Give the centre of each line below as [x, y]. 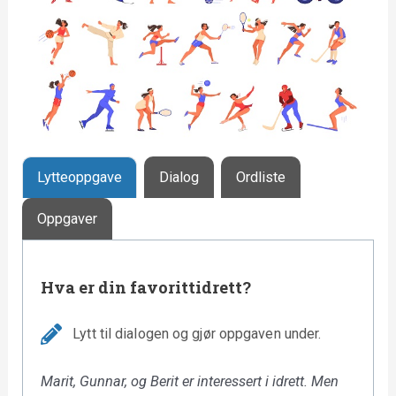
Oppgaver [68, 219]
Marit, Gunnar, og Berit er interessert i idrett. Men [190, 382]
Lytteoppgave [80, 178]
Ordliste [261, 178]
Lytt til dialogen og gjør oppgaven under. [197, 334]
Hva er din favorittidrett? [146, 288]
